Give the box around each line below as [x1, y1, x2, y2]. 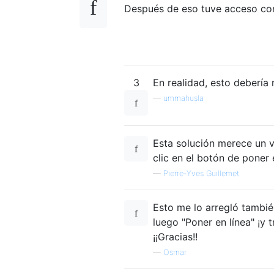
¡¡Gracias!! [153, 230, 198, 243]
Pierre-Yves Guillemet [163, 168, 239, 178]
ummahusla [163, 93, 204, 103]
